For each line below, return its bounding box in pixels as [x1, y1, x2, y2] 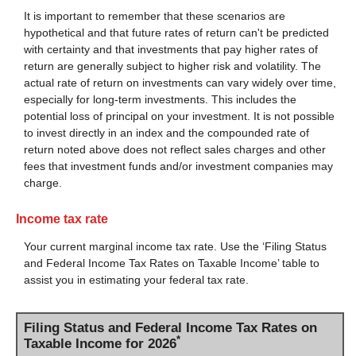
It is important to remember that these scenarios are [24, 10, 285, 23]
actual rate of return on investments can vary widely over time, [24, 76, 336, 90]
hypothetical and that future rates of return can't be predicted [24, 26, 329, 40]
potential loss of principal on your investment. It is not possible [24, 110, 335, 123]
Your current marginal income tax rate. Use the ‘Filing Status [24, 239, 327, 253]
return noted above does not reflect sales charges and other [24, 143, 326, 157]
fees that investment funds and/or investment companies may [24, 160, 333, 173]
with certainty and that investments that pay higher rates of [24, 43, 318, 56]
